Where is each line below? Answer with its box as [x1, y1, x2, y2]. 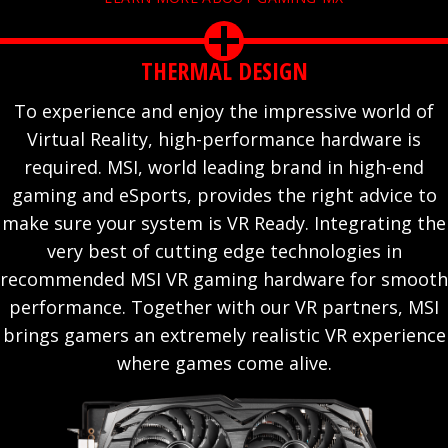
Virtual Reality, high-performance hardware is [27, 127, 421, 152]
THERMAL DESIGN [140, 54, 308, 88]
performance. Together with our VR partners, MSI [9, 295, 439, 320]
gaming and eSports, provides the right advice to [11, 183, 437, 208]
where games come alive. [116, 351, 332, 376]
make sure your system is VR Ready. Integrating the [2, 211, 446, 236]
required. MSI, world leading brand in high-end [24, 155, 424, 180]
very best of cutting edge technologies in [46, 239, 402, 264]
